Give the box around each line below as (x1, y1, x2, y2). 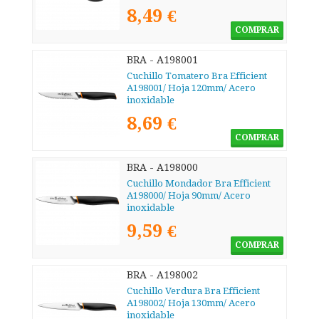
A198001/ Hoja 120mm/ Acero (127, 83, 256, 94)
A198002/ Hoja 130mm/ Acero (127, 298, 256, 309)
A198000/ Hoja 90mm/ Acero (127, 190, 251, 202)
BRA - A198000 (127, 162, 198, 174)
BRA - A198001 (127, 54, 198, 66)
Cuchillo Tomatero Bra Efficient (127, 70, 267, 82)
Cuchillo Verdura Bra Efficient (127, 286, 260, 297)
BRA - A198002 (127, 269, 198, 281)
